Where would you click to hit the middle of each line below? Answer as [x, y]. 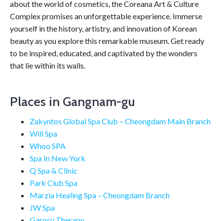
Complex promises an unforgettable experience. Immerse [106, 16]
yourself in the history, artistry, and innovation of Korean [103, 29]
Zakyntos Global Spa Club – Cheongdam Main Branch [120, 121]
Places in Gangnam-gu [73, 101]
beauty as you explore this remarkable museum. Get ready [107, 41]
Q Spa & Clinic [54, 170]
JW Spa [42, 207]
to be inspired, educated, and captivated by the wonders [104, 53]
